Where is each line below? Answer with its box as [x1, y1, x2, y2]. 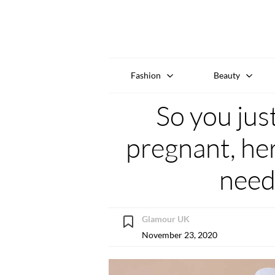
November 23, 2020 [142, 229, 217, 240]
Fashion [130, 69, 161, 80]
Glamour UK [142, 213, 190, 224]
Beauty [214, 69, 241, 80]
